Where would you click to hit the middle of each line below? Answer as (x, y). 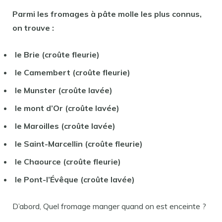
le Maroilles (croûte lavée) (65, 126)
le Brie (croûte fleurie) (57, 55)
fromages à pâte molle (96, 14)
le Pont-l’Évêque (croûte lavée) (75, 179)
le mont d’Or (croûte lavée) (67, 108)
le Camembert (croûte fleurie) (73, 72)
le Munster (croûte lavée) (64, 90)
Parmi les (31, 14)
